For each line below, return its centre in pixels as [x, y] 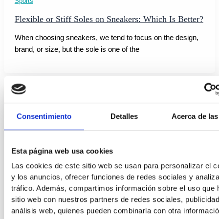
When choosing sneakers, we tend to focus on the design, [106, 37]
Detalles [124, 116]
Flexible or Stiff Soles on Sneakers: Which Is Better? [109, 19]
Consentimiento [44, 116]
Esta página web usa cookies [62, 151]
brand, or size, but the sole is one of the [77, 49]
